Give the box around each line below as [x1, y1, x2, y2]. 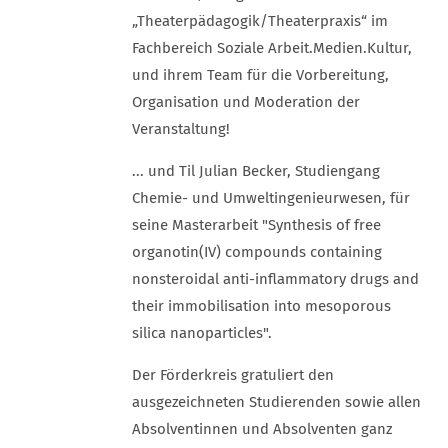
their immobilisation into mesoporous [132, 297, 391, 315]
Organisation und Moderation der [132, 93, 360, 111]
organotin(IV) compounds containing [132, 243, 382, 261]
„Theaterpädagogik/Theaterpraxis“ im [132, 12, 388, 30]
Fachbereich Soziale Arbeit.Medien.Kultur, [132, 39, 412, 57]
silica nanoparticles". [132, 324, 272, 342]
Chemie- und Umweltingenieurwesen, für [132, 189, 410, 207]
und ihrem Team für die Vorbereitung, [132, 66, 389, 84]
